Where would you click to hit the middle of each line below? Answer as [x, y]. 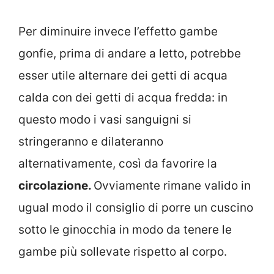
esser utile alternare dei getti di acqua [123, 76]
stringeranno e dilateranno [91, 142]
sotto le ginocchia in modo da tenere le [125, 230]
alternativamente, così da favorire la [118, 164]
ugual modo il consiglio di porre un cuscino [136, 208]
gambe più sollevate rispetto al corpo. [123, 252]
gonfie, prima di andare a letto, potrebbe [130, 54]
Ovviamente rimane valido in [172, 186]
